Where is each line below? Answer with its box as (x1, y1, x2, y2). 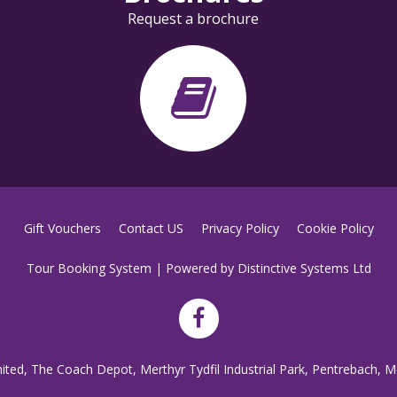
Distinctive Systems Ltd (237, 260, 371, 276)
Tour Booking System (26, 260, 152, 276)
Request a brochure (128, 9, 260, 28)
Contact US (118, 220, 183, 237)
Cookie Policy (296, 220, 374, 237)
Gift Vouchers (23, 220, 101, 237)
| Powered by (151, 260, 237, 276)
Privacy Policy (200, 220, 279, 237)
